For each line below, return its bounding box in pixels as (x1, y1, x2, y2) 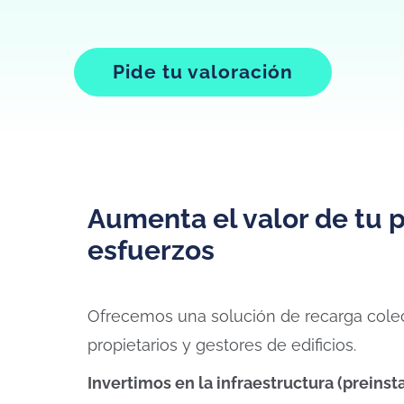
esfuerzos (87, 234, 215, 266)
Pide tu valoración (113, 60, 293, 83)
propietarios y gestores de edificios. (87, 335, 356, 354)
